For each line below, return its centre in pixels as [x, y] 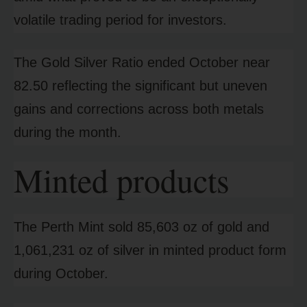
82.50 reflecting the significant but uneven [140, 86]
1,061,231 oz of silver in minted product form [150, 250]
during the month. [67, 133]
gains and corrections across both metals [139, 109]
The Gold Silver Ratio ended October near [142, 63]
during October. [61, 274]
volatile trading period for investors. [120, 20]
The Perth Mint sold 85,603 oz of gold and [142, 227]
